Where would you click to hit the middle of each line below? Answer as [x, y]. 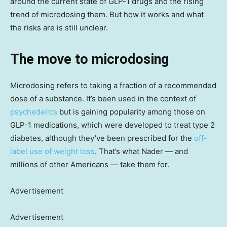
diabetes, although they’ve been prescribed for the [102, 138]
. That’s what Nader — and [141, 151]
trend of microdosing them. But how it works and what [107, 14]
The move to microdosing [89, 59]
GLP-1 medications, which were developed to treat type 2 [112, 125]
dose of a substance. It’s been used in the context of [103, 98]
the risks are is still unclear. [59, 27]
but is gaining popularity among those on [131, 111]
